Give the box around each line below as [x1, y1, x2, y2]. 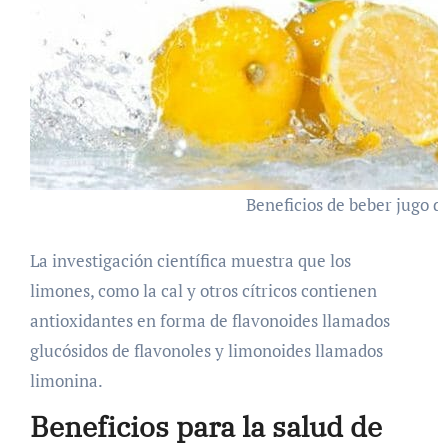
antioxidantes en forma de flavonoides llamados [29, 308, 390, 332]
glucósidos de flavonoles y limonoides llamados [29, 338, 383, 362]
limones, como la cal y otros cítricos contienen [29, 278, 377, 302]
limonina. [29, 368, 103, 392]
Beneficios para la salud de [29, 407, 382, 445]
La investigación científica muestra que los [29, 248, 351, 272]
